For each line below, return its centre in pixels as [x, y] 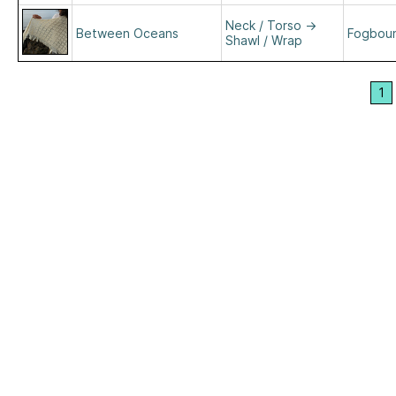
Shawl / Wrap [264, 40]
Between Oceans [127, 33]
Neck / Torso [263, 25]
